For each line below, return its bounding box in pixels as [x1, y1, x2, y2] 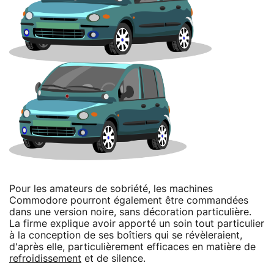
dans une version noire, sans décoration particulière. [9, 207, 251, 217]
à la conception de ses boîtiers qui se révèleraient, [9, 230, 242, 240]
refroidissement [9, 253, 81, 264]
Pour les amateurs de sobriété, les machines [9, 183, 213, 194]
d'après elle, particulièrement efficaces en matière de [9, 242, 256, 252]
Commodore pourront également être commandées [9, 195, 248, 206]
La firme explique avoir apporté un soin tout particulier [9, 218, 264, 229]
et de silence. [81, 253, 146, 264]
